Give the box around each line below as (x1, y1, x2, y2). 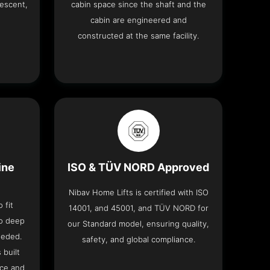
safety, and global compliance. (81, 234, 195, 245)
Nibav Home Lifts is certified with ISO (68, 187, 209, 198)
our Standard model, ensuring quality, (67, 219, 210, 229)
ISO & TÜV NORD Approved (67, 161, 210, 174)
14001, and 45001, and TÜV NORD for (68, 203, 209, 213)
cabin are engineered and (90, 15, 187, 25)
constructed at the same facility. (78, 31, 199, 41)
